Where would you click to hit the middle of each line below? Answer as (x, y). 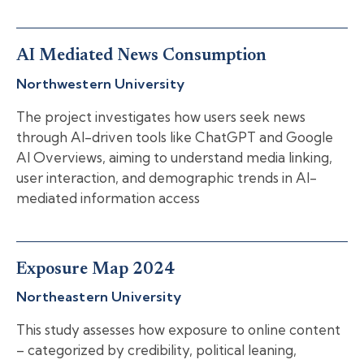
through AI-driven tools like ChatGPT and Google (175, 136)
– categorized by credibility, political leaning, (156, 350)
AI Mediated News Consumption (141, 57)
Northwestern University (100, 83)
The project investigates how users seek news (161, 116)
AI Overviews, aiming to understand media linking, (174, 157)
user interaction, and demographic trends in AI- (167, 177)
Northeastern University (99, 297)
